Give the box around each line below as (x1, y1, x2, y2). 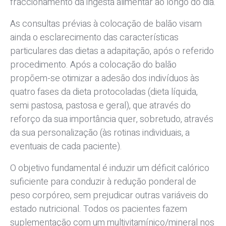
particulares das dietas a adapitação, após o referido (10, 44, 214, 59)
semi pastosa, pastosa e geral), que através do (10, 99, 191, 113)
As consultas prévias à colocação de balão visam (10, 17, 202, 31)
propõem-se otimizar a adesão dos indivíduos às (10, 72, 199, 86)
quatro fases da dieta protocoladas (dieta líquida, (10, 85, 198, 99)
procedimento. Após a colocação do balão (10, 58, 177, 72)
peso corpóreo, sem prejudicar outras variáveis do (10, 189, 208, 203)
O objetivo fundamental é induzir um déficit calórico (10, 161, 209, 176)
